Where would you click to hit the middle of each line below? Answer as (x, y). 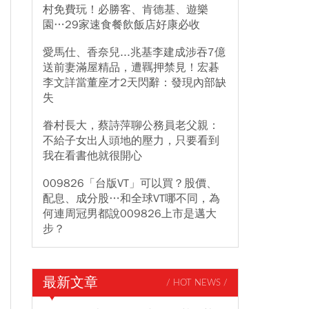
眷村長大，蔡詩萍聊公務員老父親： (131, 126)
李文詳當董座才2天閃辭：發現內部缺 (134, 83)
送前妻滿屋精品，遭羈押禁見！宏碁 (131, 68)
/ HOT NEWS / (197, 283)
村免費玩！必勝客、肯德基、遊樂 (126, 10)
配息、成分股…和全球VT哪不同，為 (131, 199)
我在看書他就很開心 (92, 156)
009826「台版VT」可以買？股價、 (130, 183)
